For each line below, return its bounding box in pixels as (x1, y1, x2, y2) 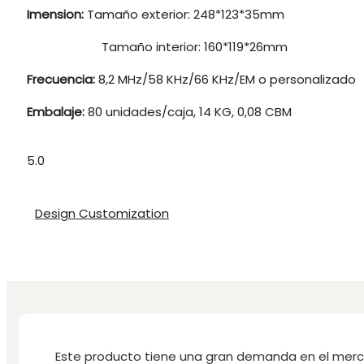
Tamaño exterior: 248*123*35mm (87, 6, 320, 24)
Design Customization (35, 205, 169, 223)
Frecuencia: (27, 71, 98, 89)
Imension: (27, 6, 87, 24)
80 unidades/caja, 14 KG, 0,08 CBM (88, 103, 292, 121)
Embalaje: (27, 103, 88, 121)
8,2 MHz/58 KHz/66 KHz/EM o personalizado (98, 71, 356, 89)
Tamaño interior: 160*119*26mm (27, 38, 291, 56)
